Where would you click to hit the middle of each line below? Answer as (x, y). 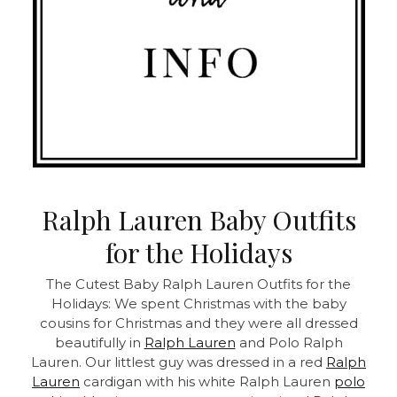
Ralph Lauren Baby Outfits (198, 219)
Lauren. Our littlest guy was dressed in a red (179, 362)
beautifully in (99, 342)
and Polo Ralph (289, 342)
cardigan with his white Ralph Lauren (207, 381)
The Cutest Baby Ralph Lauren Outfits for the (198, 284)
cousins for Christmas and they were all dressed (198, 323)
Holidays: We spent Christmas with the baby (198, 303)
